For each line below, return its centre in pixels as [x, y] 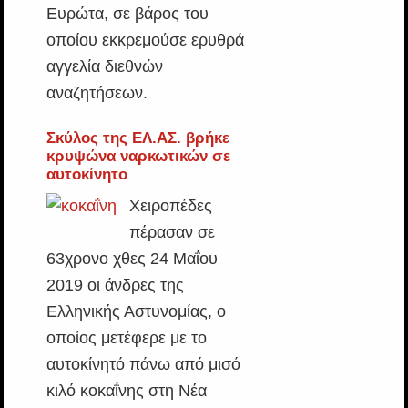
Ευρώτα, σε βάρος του [127, 14]
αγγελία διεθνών [104, 66]
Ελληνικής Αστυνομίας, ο [136, 311]
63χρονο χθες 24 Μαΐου [132, 259]
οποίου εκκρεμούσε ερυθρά [145, 40]
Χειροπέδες [170, 206]
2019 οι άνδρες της [115, 285]
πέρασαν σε [172, 232]
